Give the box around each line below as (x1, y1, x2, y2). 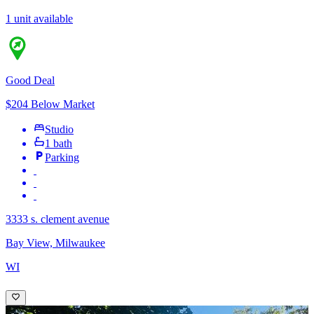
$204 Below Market (6, 97, 95, 110)
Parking (45, 151, 79, 163)
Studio (45, 123, 74, 135)
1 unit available (6, 12, 73, 25)
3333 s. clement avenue (6, 212, 109, 225)
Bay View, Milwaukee (6, 236, 105, 249)
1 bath (45, 137, 72, 149)
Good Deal (6, 74, 55, 86)
